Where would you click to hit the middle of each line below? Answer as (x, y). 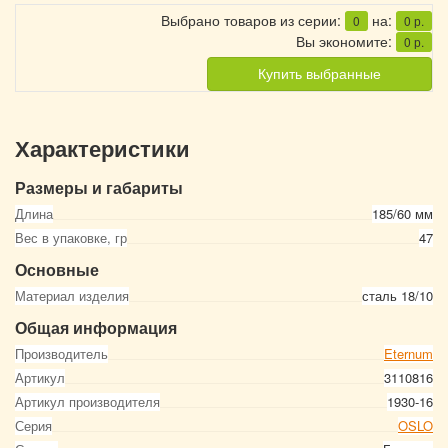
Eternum (408, 353)
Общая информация (96, 327)
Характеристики (102, 149)
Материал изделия (72, 295)
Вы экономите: (346, 41)
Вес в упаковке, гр (71, 237)
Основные (57, 269)
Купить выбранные (319, 74)
